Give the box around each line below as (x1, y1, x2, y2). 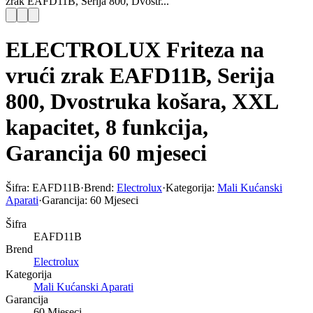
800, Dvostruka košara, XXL (6, 89, 277, 115)
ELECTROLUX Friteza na (6, 37, 264, 63)
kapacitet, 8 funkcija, (6, 115, 208, 140)
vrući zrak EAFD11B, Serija (6, 63, 275, 89)
